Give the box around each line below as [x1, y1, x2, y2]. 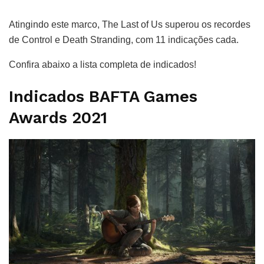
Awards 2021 [9, 108, 107, 127]
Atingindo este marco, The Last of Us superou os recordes [9, 19, 250, 30]
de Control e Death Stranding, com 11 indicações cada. [9, 35, 239, 45]
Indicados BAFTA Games [9, 87, 197, 106]
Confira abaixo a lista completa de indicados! [9, 60, 196, 70]
